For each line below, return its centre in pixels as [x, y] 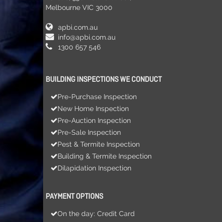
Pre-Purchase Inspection [97, 97]
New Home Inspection [93, 109]
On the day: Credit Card [96, 214]
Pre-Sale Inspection [89, 133]
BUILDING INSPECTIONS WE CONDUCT [104, 80]
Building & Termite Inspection [105, 156]
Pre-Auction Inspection [94, 121]
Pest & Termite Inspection [99, 144]
